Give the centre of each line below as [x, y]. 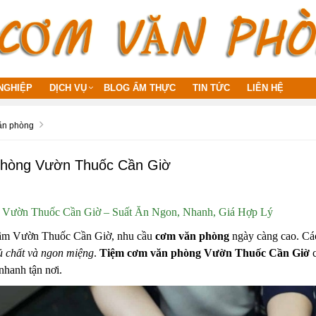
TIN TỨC [211, 87]
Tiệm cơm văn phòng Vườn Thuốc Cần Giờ [204, 253]
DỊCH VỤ [68, 87]
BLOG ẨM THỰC [140, 87]
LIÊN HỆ [265, 87]
